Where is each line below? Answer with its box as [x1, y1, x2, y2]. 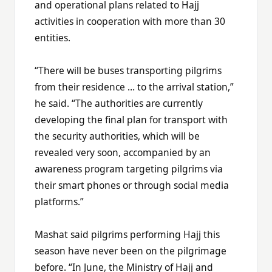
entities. [35, 30, 70, 44]
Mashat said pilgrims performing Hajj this [35, 227, 220, 241]
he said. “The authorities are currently [35, 96, 203, 110]
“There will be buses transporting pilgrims [35, 63, 222, 77]
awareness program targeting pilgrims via [35, 161, 223, 175]
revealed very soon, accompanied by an [35, 145, 211, 159]
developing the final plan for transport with [35, 112, 228, 126]
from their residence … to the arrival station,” [35, 80, 234, 93]
